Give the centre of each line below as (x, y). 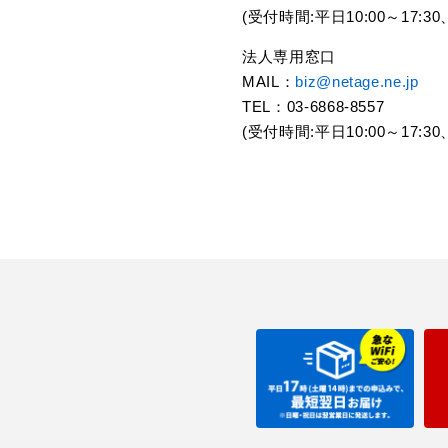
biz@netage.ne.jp (357, 81)
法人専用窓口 (289, 56)
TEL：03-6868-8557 (313, 106)
